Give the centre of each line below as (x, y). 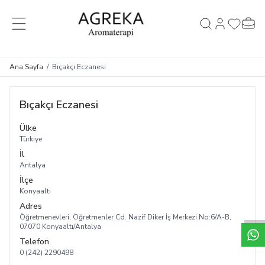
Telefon (34, 242)
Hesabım (228, 27)
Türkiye (31, 139)
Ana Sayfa (26, 67)
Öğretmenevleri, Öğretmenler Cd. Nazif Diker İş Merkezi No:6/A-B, (125, 217)
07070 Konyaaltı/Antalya (60, 227)
